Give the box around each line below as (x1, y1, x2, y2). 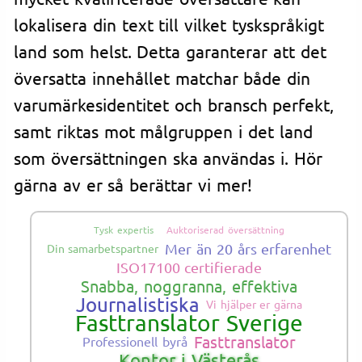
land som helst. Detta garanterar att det (14, 40, 326, 61)
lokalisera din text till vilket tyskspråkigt (14, 13, 324, 35)
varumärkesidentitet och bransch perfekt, (14, 93, 335, 115)
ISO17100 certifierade (116, 258, 263, 276)
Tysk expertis (94, 222, 154, 236)
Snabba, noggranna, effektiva (81, 275, 297, 296)
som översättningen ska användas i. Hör (14, 146, 322, 168)
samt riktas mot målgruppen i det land (14, 120, 313, 141)
